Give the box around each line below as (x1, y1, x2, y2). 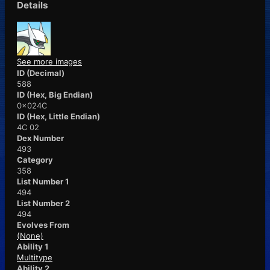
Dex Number (17, 133, 64, 143)
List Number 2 (17, 198, 70, 208)
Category (17, 154, 53, 165)
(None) (17, 230, 43, 240)
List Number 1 (17, 176, 69, 186)
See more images (17, 56, 82, 66)
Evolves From (17, 219, 69, 230)
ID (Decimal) (17, 67, 64, 78)
